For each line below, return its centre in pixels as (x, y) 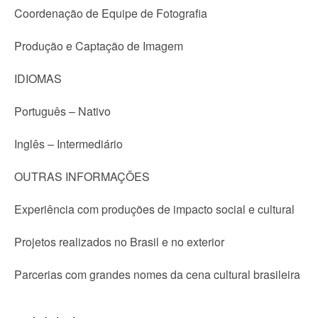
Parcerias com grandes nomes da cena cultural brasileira (157, 274)
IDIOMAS (38, 78)
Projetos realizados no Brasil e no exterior (119, 242)
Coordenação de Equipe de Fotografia (111, 13)
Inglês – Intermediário (68, 144)
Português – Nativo (62, 111)
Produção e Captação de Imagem (99, 46)
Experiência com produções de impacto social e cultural (154, 209)
